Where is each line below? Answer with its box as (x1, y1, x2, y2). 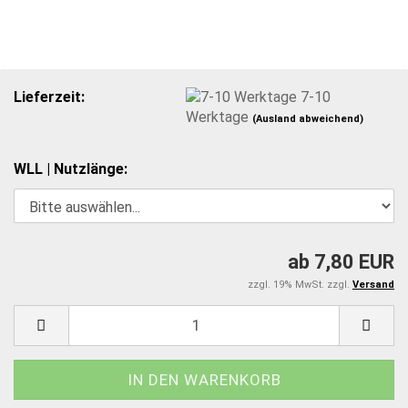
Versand (352, 278, 394, 291)
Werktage (186, 108, 253, 127)
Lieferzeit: (14, 87, 85, 106)
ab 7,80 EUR (288, 250, 394, 273)
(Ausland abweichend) (252, 113, 364, 126)
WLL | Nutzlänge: (14, 159, 127, 178)
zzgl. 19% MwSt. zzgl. (248, 278, 352, 291)
